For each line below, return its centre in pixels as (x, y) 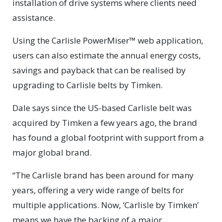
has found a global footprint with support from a (108, 138)
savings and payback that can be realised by (99, 70)
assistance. (34, 18)
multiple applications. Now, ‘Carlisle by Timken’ (106, 205)
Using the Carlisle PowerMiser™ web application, (108, 41)
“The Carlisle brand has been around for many (103, 175)
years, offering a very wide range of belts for (98, 190)
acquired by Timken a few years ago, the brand (105, 123)
